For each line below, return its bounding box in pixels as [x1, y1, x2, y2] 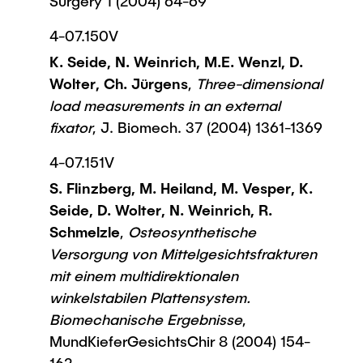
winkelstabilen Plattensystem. [49, 288, 250, 306]
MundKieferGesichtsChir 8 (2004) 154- [49, 332, 310, 350]
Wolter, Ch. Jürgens [49, 75, 188, 92]
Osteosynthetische [124, 223, 256, 241]
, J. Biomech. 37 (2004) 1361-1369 [92, 118, 322, 136]
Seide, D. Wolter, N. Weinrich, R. [49, 201, 272, 219]
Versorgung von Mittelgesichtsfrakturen [49, 245, 317, 263]
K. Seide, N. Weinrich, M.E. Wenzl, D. [49, 53, 303, 70]
